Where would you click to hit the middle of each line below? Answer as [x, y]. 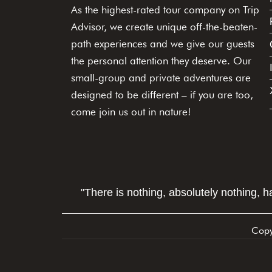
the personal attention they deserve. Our [161, 61]
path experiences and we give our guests [163, 44]
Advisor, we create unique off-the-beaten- [164, 27]
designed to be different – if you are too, [162, 95]
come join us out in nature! [131, 112]
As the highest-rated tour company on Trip [165, 10]
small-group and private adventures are [161, 78]
